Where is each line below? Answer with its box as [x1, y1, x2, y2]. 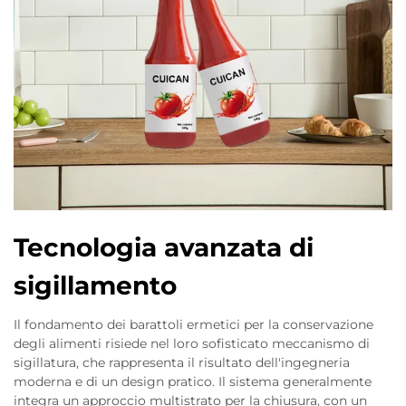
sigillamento [14, 270, 177, 301]
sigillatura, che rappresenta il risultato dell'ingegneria [14, 354, 350, 371]
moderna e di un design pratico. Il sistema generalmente [14, 373, 372, 390]
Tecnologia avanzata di [14, 232, 314, 263]
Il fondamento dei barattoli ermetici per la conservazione [14, 316, 373, 333]
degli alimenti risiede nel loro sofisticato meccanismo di [14, 335, 370, 352]
